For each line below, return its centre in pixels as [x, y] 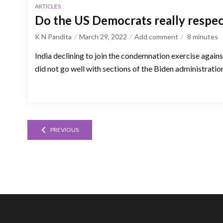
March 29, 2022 [103, 36]
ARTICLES [48, 6]
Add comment [156, 36]
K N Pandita [53, 36]
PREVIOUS [64, 129]
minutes [205, 36]
